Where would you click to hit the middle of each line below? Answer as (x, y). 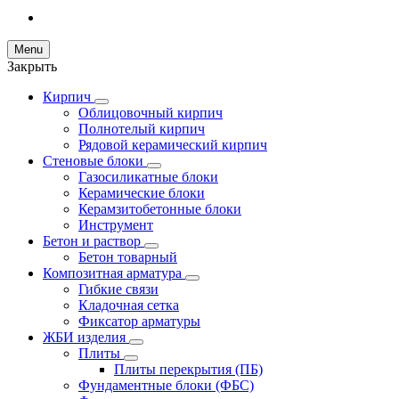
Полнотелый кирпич (142, 129)
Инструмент (116, 225)
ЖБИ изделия (86, 337)
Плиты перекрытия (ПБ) (188, 369)
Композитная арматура (114, 273)
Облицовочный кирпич (151, 113)
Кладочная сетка (129, 305)
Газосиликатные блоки (148, 177)
